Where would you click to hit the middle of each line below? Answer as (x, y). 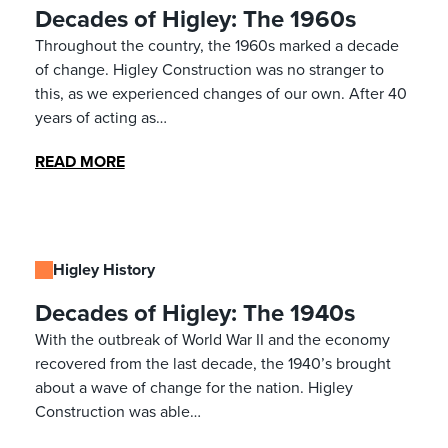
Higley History (103, 269)
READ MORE (79, 161)
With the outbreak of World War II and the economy (212, 339)
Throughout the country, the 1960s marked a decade (216, 45)
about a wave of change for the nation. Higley (193, 387)
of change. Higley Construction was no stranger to (209, 69)
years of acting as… (100, 117)
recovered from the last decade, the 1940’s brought (212, 363)
